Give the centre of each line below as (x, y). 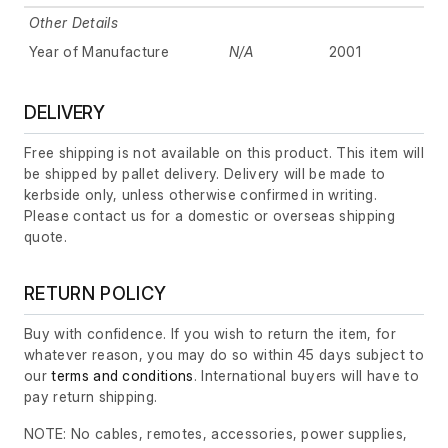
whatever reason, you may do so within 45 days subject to (224, 355)
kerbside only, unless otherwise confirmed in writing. (200, 195)
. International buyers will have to (306, 376)
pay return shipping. (91, 397)
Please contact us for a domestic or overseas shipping (209, 216)
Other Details (73, 23)
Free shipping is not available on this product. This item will (224, 153)
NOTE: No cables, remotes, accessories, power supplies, (216, 434)
